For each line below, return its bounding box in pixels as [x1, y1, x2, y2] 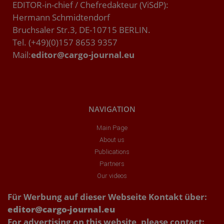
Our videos [97, 171, 127, 179]
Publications [94, 147, 129, 155]
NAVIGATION [88, 103, 135, 114]
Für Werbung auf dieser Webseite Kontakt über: [7, 190, 207, 202]
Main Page [96, 123, 127, 131]
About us [99, 135, 124, 143]
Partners [99, 159, 124, 167]
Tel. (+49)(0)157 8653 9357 [12, 36, 117, 48]
